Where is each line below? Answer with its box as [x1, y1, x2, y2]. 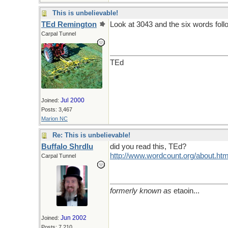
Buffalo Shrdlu [41, 142, 93, 151]
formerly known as [110, 187, 172, 195]
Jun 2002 [61, 214, 87, 221]
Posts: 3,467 [41, 106, 72, 112]
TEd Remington [41, 20, 97, 28]
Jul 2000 [61, 96, 84, 104]
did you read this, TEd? [110, 142, 186, 151]
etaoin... [172, 187, 199, 195]
